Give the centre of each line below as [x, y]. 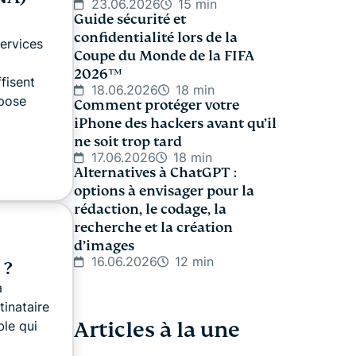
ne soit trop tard [128, 142]
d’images [104, 246]
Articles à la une [157, 330]
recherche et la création [153, 228]
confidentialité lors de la [156, 38]
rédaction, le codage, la [150, 209]
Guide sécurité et [130, 19]
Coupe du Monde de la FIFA [164, 56]
